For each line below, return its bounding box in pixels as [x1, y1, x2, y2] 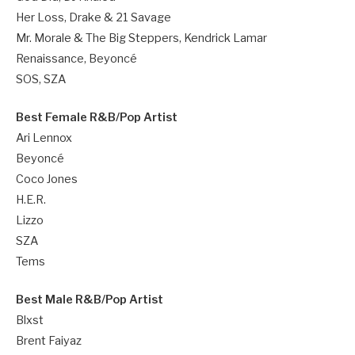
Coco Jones [16, 172, 78, 187]
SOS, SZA [16, 72, 66, 87]
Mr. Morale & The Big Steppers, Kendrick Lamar [16, 31, 267, 46]
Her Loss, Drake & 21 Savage [16, 10, 171, 25]
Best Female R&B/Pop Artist [16, 110, 177, 125]
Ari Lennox [16, 131, 72, 146]
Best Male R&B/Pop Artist [16, 292, 163, 307]
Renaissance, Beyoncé [16, 52, 137, 67]
